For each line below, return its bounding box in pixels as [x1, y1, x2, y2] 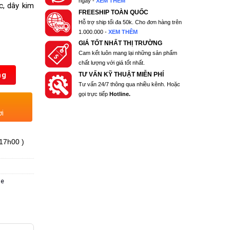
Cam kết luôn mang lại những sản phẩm [79, 50, 178, 56]
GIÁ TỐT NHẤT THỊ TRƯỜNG [79, 40, 163, 47]
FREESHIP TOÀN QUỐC [79, 9, 149, 15]
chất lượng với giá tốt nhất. [79, 60, 145, 66]
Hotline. [109, 90, 131, 97]
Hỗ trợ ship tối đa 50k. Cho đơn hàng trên [79, 18, 182, 25]
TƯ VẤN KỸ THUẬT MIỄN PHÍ [79, 71, 164, 78]
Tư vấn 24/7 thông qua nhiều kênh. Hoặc [79, 81, 181, 87]
